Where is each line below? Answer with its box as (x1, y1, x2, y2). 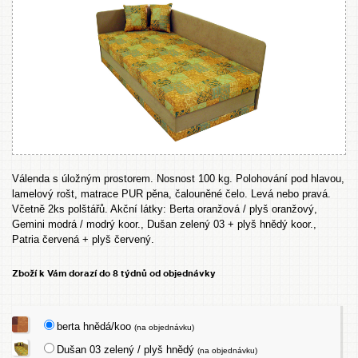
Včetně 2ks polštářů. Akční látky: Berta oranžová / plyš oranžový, (12, 203, 317, 215)
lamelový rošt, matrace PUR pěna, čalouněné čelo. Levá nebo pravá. (12, 188, 331, 200)
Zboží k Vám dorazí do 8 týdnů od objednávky (12, 268, 216, 279)
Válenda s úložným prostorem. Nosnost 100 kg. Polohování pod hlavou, (12, 173, 344, 185)
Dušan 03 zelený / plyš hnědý (57, 344, 198, 356)
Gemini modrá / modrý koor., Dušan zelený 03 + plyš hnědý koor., (12, 218, 316, 230)
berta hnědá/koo (57, 320, 135, 332)
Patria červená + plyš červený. (12, 233, 157, 245)
